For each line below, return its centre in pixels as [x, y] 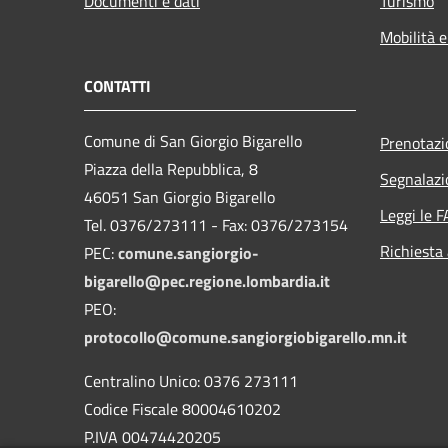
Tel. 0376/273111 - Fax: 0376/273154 [216, 224]
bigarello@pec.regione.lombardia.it [207, 280]
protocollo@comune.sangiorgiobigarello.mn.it [245, 336]
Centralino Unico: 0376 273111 [191, 380]
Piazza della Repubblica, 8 [171, 168]
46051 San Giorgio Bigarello [179, 196]
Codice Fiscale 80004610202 [182, 408]
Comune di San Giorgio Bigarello [193, 140]
